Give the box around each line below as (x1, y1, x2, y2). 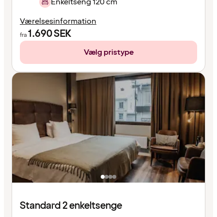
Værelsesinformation (20, 15, 96, 27)
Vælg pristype (83, 46, 134, 58)
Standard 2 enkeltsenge (20, 199, 122, 213)
